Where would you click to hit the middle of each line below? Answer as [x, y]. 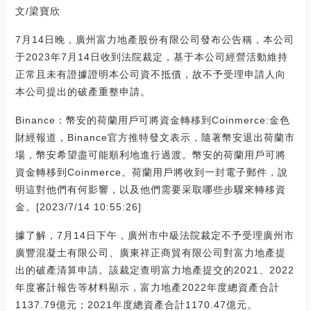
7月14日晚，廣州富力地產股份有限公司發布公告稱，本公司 [154, 40]
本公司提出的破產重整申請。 [83, 92]
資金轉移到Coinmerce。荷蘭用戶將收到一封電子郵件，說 [151, 173]
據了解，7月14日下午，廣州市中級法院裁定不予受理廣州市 [154, 236]
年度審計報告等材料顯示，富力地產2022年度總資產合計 [147, 288]
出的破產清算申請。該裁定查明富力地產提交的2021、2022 [154, 270]
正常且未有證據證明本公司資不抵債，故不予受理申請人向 [150, 75]
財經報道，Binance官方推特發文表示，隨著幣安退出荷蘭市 [155, 138]
